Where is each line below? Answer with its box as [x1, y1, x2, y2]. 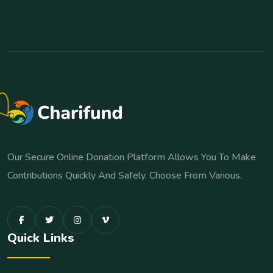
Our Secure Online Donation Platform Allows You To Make [7, 151, 256, 164]
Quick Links [7, 230, 74, 246]
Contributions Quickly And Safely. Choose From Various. [7, 169, 242, 182]
